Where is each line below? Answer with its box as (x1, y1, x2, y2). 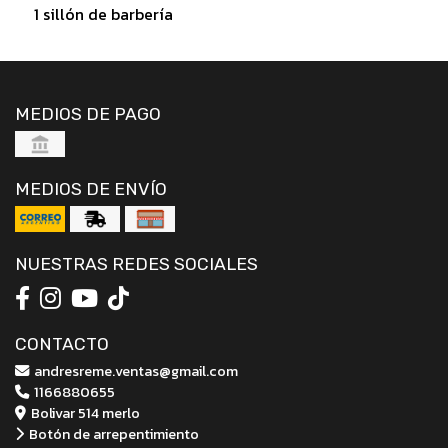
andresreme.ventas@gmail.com (31, 359, 238, 382)
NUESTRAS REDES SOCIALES (15, 253, 258, 274)
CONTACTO (15, 333, 109, 354)
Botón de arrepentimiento (26, 422, 199, 445)
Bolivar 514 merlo (28, 401, 140, 424)
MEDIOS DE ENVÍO (15, 178, 167, 199)
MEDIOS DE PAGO (15, 103, 161, 124)
